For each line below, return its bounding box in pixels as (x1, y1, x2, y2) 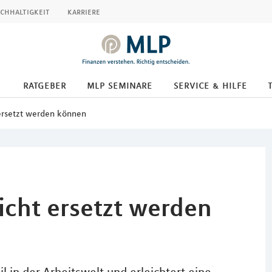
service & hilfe (173, 78, 247, 92)
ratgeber (22, 78, 66, 92)
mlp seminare (87, 78, 152, 92)
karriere (67, 6, 100, 17)
